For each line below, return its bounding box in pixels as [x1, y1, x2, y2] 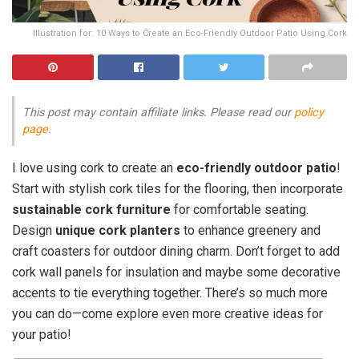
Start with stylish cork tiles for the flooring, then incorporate [12, 180, 343, 196]
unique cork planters [55, 222, 180, 238]
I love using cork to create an [12, 159, 176, 175]
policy [294, 105, 324, 119]
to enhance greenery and [180, 222, 321, 238]
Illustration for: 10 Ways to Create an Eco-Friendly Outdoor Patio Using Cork [33, 27, 347, 38]
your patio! [12, 326, 71, 342]
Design [12, 222, 55, 238]
